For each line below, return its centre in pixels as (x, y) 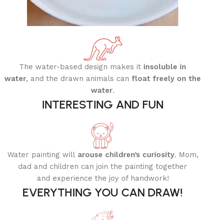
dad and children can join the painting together (103, 167)
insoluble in (165, 67)
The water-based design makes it (82, 67)
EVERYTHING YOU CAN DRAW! (103, 192)
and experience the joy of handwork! (103, 179)
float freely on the (166, 79)
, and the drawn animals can (78, 79)
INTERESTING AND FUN (103, 105)
